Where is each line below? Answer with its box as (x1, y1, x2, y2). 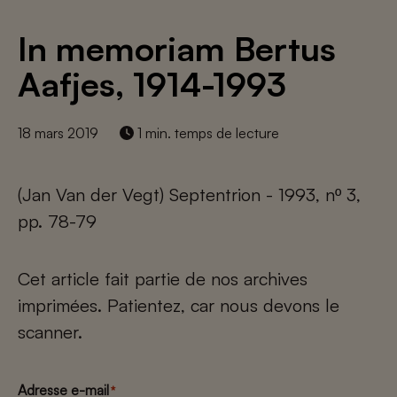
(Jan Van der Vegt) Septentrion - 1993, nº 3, (18, 183, 361, 206)
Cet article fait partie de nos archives (18, 268, 307, 290)
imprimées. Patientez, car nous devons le (18, 294, 339, 316)
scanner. (18, 321, 82, 343)
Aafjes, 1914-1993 (18, 63, 286, 105)
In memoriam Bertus (18, 27, 336, 69)
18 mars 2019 (18, 124, 98, 142)
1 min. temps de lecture (134, 124, 279, 142)
